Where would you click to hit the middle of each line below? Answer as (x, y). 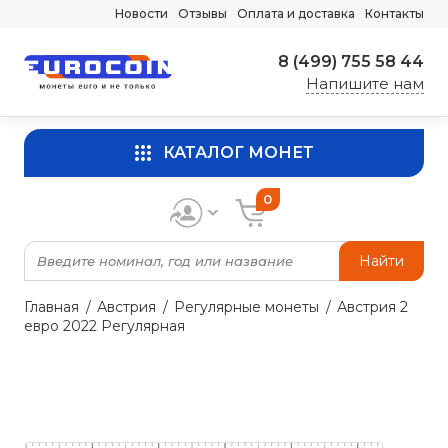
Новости (141, 13)
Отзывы (202, 13)
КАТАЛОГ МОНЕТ (238, 152)
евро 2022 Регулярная (104, 326)
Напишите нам (365, 83)
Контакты (394, 13)
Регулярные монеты (246, 307)
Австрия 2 (372, 307)
